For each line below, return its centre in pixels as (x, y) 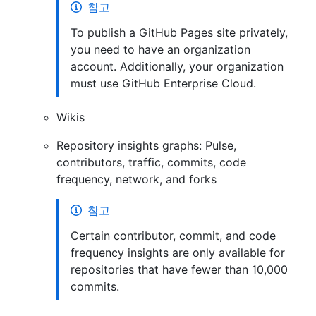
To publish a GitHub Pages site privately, (179, 32)
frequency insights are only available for (178, 252)
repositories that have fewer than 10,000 (179, 269)
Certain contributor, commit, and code (173, 235)
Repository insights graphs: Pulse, (146, 145)
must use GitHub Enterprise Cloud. (163, 83)
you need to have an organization (160, 49)
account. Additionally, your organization (177, 66)
